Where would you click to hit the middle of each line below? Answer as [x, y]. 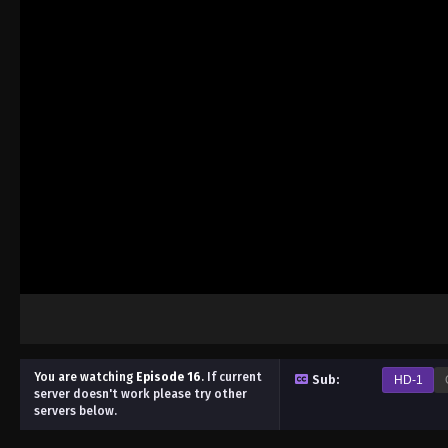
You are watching [85, 376]
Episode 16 [168, 376]
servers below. [75, 410]
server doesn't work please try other [140, 393]
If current [233, 376]
